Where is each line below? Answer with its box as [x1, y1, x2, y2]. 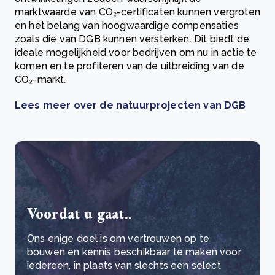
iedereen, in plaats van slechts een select [27, 260, 221, 271]
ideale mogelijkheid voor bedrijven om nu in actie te [15, 47, 257, 58]
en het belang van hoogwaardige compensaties [15, 20, 239, 31]
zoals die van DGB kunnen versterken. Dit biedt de [15, 33, 249, 45]
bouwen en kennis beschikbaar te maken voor [27, 246, 241, 258]
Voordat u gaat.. [27, 204, 133, 223]
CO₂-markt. [15, 74, 66, 85]
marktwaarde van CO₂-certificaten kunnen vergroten [15, 6, 260, 18]
